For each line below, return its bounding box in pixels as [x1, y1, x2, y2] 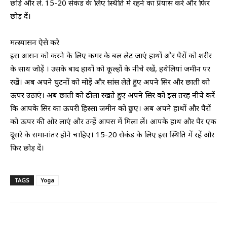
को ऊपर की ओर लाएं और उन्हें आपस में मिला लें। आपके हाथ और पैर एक [10, 116, 216, 127]
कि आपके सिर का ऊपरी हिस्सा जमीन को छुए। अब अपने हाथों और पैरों [10, 103, 211, 113]
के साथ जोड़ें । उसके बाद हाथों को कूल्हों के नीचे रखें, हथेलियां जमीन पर [10, 63, 210, 74]
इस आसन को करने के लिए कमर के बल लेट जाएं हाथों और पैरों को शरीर [10, 50, 212, 61]
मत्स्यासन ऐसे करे [10, 37, 59, 48]
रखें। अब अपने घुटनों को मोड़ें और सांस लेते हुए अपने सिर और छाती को [10, 77, 210, 87]
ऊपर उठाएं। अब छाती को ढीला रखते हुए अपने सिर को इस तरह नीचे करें [10, 90, 215, 100]
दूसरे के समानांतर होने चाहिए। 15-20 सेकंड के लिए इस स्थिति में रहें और [10, 129, 214, 140]
